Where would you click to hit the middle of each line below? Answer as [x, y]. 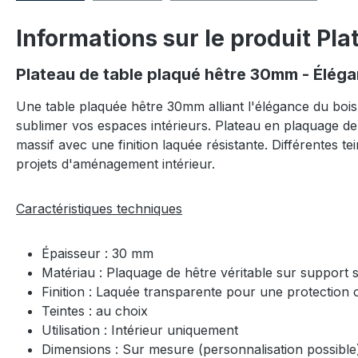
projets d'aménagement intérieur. [117, 163]
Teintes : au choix [97, 310]
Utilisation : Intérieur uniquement [142, 330]
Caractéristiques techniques [99, 208]
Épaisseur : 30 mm [99, 253]
